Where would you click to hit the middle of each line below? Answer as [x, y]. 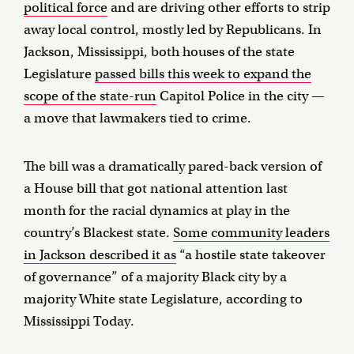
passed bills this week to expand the [203, 74]
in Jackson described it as [100, 255]
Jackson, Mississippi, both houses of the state [159, 52]
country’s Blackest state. [98, 233]
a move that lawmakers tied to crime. [137, 119]
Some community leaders [251, 233]
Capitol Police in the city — [241, 96]
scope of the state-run [90, 96]
